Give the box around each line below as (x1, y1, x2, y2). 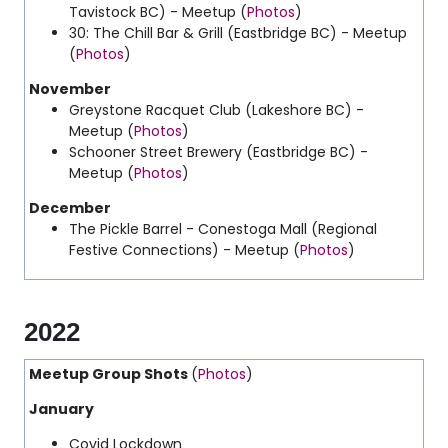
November (29, 79, 114, 99)
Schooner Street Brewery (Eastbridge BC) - (69, 142, 368, 162)
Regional (318, 219, 377, 239)
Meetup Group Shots (29, 364, 191, 384)
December (29, 198, 114, 218)
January (29, 399, 94, 419)
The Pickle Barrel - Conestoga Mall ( (69, 219, 318, 239)
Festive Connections (69, 240, 212, 260)
